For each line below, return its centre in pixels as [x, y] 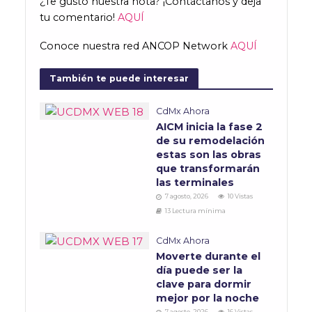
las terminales [196, 183]
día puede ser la [199, 271]
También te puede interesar [119, 78]
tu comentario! [78, 18]
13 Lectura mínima [195, 211]
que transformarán [208, 169]
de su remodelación [210, 141]
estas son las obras [209, 155]
